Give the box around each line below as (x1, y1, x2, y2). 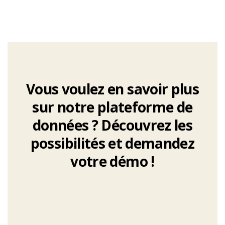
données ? (32, 116, 98, 135)
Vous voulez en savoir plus (26, 79, 199, 98)
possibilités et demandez (30, 134, 195, 153)
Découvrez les (98, 116, 193, 135)
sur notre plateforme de (32, 97, 193, 117)
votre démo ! (70, 152, 155, 171)
